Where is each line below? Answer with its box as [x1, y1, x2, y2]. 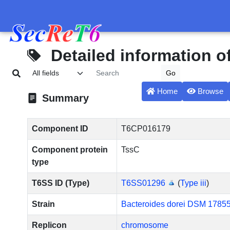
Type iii [180, 179, 206, 188]
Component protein [31, 145, 108, 155]
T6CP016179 [121, 124, 170, 133]
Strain [31, 200, 55, 209]
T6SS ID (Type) [31, 179, 89, 188]
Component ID [31, 124, 88, 133]
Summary [42, 92, 89, 104]
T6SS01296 [121, 179, 165, 188]
